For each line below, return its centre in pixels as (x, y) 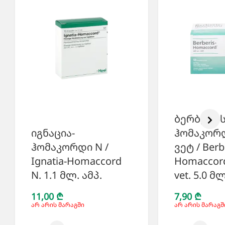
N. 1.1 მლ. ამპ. (67, 175)
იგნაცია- (53, 133)
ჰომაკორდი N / (70, 147)
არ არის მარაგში (58, 205)
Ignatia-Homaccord (76, 161)
